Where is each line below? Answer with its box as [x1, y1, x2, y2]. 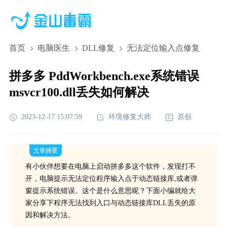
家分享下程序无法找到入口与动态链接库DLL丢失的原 [25, 199, 196, 207]
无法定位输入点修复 [126, 44, 200, 52]
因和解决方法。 [25, 211, 75, 219]
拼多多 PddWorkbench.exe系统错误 [9, 69, 199, 83]
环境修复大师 [108, 113, 151, 121]
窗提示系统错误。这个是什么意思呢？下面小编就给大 [25, 187, 196, 195]
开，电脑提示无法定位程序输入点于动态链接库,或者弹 [25, 175, 198, 182]
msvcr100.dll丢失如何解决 [9, 86, 149, 99]
